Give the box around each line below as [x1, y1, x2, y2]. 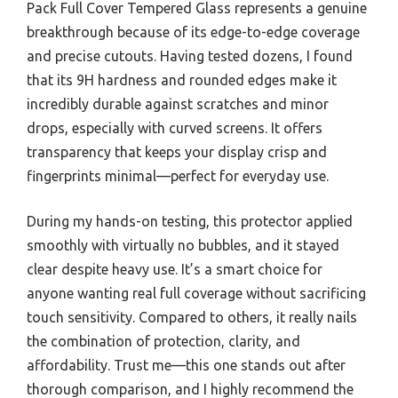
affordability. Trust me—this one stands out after [27, 357, 346, 374]
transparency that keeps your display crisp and [27, 144, 327, 161]
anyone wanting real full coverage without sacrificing [27, 285, 366, 302]
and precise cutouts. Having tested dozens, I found [27, 48, 353, 65]
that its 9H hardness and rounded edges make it [27, 72, 337, 89]
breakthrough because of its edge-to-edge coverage [27, 24, 360, 41]
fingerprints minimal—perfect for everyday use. [27, 168, 329, 185]
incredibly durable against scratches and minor [27, 96, 329, 113]
